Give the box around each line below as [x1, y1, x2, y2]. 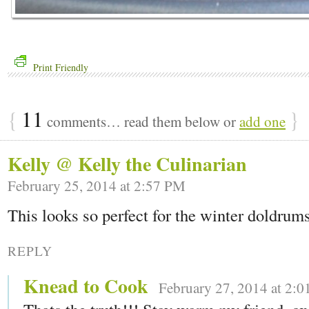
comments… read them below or [43, 111, 239, 131]
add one [239, 111, 286, 131]
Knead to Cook [23, 272, 148, 301]
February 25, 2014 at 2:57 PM [8, 175, 186, 195]
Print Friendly [33, 60, 88, 74]
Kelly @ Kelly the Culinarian [8, 149, 247, 178]
